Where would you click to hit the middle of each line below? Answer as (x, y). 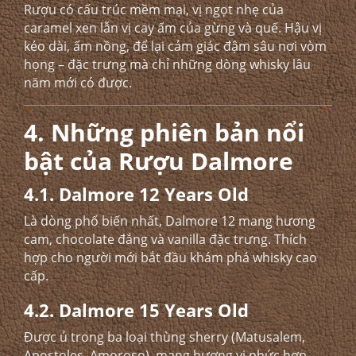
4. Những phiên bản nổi (164, 132)
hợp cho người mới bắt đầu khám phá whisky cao (170, 257)
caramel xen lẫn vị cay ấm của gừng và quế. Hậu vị (173, 28)
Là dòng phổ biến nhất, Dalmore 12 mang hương (170, 221)
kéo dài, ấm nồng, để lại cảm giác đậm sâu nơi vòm (175, 46)
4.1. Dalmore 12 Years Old (136, 194)
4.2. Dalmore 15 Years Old (136, 310)
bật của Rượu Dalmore (159, 161)
